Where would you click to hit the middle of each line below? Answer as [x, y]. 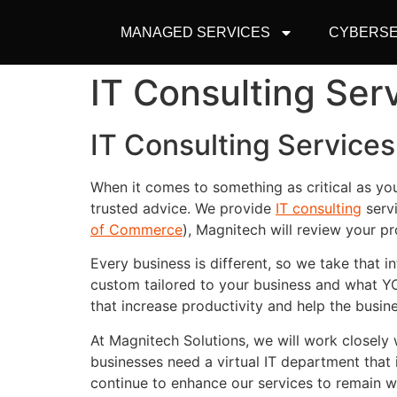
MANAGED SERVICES [195, 32]
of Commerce [136, 230]
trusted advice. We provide [183, 208]
